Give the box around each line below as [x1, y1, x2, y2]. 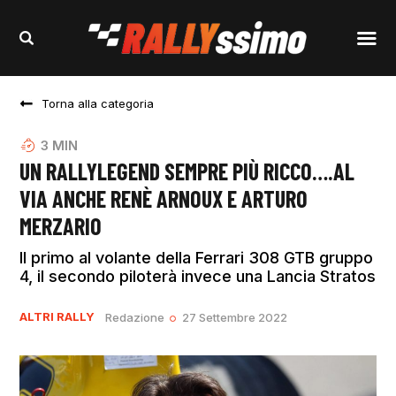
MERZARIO [19, 212, 103, 240]
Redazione [105, 310, 165, 325]
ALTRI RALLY [19, 309, 95, 324]
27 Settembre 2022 [181, 310, 287, 325]
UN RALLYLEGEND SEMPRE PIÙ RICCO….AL [19, 157, 355, 186]
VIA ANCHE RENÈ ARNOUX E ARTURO [19, 185, 308, 213]
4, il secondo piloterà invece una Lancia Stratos [19, 267, 377, 286]
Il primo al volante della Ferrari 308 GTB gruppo [19, 248, 374, 268]
